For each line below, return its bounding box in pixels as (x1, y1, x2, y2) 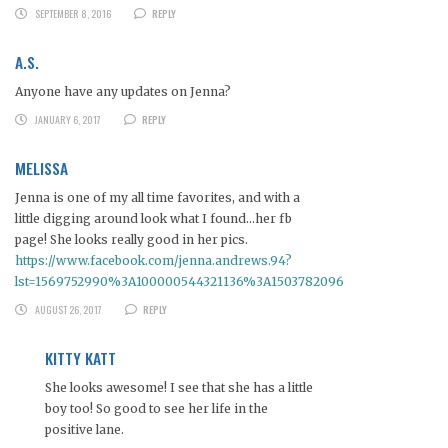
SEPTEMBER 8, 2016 (34, 6, 111, 22)
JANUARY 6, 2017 (34, 112, 101, 128)
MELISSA (15, 156, 68, 181)
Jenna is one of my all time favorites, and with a (15, 190, 300, 206)
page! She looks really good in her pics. (15, 232, 248, 248)
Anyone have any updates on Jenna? (15, 84, 231, 100)
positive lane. (45, 422, 124, 438)
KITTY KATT (45, 346, 116, 371)
